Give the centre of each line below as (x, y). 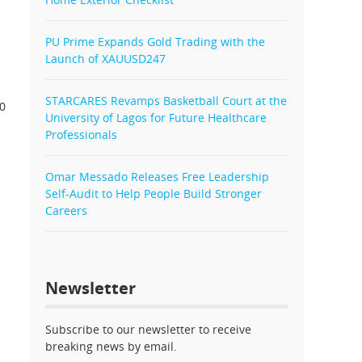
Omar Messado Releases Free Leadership (157, 177)
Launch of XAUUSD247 (105, 59)
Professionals (81, 135)
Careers (66, 210)
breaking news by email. (111, 346)
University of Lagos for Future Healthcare (156, 118)
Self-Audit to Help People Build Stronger (154, 194)
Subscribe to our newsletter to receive (148, 329)
